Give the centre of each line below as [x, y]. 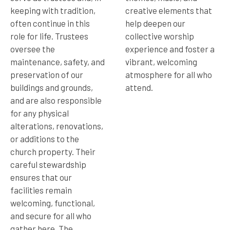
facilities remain [41, 190]
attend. [139, 87]
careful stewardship [48, 164]
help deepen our [155, 23]
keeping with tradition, [53, 10]
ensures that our [41, 177]
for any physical [40, 113]
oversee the [33, 49]
